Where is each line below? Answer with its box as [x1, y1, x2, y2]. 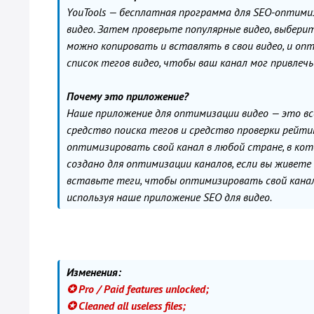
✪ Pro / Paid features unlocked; [67, 282, 209, 296]
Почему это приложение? [67, 89, 189, 103]
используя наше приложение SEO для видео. [67, 190, 272, 204]
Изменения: [67, 265, 121, 279]
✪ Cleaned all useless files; [67, 299, 186, 313]
